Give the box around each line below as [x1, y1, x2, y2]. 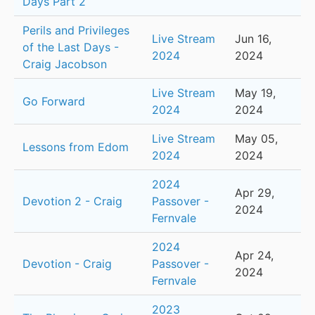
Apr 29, [235, 186, 274, 200]
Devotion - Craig [22, 257, 112, 271]
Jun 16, [235, 32, 271, 46]
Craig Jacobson [22, 57, 107, 72]
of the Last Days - [22, 40, 119, 55]
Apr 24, [235, 248, 274, 263]
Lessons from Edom [22, 140, 129, 155]
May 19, [235, 86, 276, 101]
